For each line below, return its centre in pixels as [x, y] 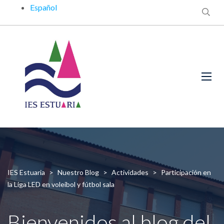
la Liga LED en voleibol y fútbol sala [61, 184]
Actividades [130, 172]
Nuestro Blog [78, 172]
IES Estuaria [26, 172]
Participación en [186, 172]
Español [43, 7]
